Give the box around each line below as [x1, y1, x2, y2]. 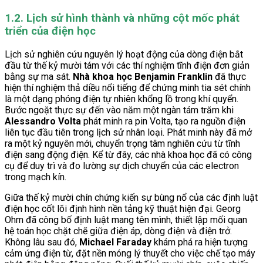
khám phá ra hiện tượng [151, 236, 248, 248]
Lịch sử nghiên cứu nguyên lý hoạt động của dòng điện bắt [5, 48, 243, 60]
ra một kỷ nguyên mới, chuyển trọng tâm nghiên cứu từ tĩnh [5, 137, 240, 149]
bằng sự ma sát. [5, 70, 73, 82]
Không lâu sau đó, [5, 236, 79, 248]
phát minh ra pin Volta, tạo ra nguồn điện [81, 115, 245, 127]
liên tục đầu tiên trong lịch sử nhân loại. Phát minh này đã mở [5, 126, 252, 138]
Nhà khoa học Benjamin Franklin [73, 70, 213, 82]
